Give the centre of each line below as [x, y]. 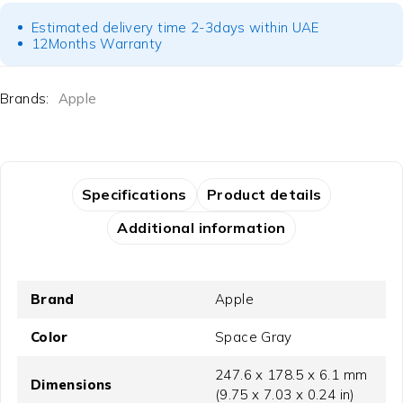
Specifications [134, 194]
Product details [264, 194]
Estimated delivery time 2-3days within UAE [175, 27]
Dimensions [71, 384]
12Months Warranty [97, 43]
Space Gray [254, 336]
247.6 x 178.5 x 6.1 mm [291, 374]
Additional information [201, 227]
